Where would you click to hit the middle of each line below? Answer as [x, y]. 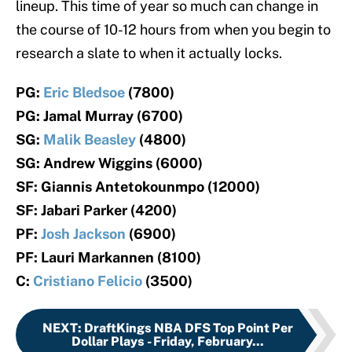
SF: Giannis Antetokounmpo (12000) [138, 186]
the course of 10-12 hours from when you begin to [173, 29]
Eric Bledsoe [84, 92]
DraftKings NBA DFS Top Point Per [188, 328]
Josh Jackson [83, 233]
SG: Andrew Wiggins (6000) [109, 163]
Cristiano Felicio [88, 280]
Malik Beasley [90, 139]
